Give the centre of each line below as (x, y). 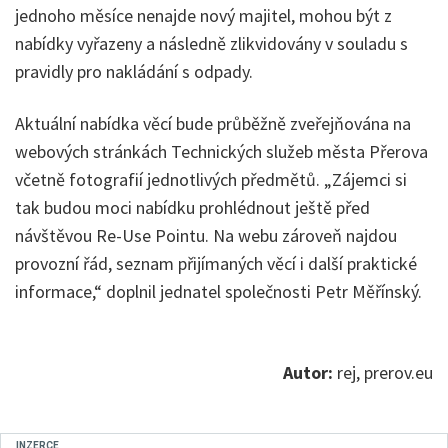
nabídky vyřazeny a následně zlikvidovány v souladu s (211, 44)
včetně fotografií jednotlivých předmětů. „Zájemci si (211, 180)
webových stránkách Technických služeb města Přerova (221, 152)
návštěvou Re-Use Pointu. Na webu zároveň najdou (206, 236)
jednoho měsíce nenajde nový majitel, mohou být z (203, 16)
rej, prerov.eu (383, 373)
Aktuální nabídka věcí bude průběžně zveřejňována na (213, 124)
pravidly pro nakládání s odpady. (134, 72)
